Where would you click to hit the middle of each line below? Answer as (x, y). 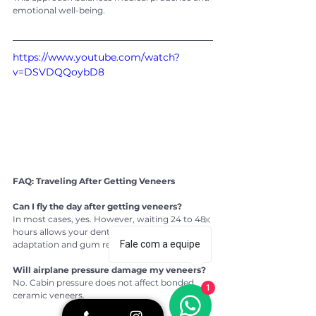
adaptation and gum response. (78, 245)
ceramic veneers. (49, 296)
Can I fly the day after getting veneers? (97, 207)
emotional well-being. (59, 10)
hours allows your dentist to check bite (96, 232)
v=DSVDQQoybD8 (59, 72)
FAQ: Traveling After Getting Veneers (94, 181)
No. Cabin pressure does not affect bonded (104, 283)
